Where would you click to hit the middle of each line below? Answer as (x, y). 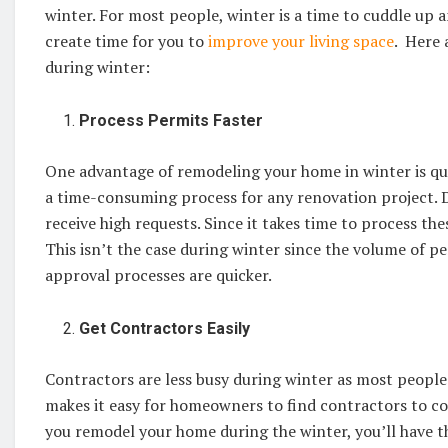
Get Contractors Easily (165, 328)
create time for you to (126, 40)
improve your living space (301, 40)
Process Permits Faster (175, 120)
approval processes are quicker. (162, 274)
